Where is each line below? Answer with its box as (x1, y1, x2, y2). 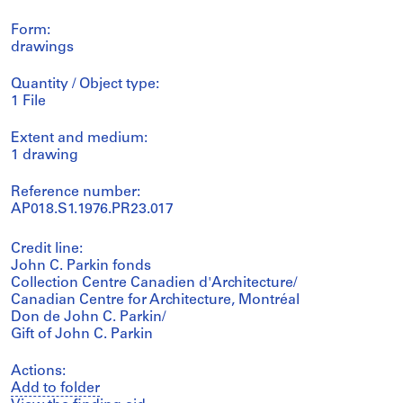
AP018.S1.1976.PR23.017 (11, 202, 174, 217)
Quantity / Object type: (11, 77, 159, 92)
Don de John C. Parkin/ (11, 310, 166, 325)
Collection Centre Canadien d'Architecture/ (11, 276, 297, 291)
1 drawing (11, 148, 78, 163)
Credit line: (11, 242, 83, 256)
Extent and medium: (11, 131, 148, 146)
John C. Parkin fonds (11, 259, 151, 273)
